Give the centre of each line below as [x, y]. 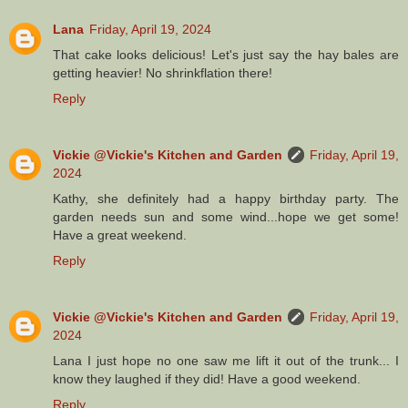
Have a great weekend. [120, 235]
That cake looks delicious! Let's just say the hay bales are [226, 55]
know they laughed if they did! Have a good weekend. [207, 379]
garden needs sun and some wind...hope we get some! [226, 217]
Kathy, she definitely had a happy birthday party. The [226, 199]
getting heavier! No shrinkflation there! [163, 73]
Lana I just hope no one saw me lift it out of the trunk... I [226, 361]
